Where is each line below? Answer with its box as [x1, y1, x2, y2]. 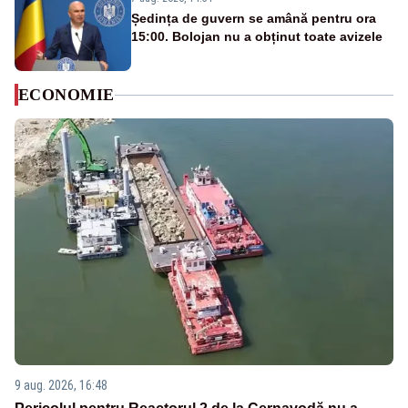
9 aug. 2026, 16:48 [15, 378, 107, 393]
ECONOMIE [18, 86, 115, 105]
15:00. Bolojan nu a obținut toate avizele [131, 29, 382, 45]
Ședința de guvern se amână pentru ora [131, 11, 376, 26]
